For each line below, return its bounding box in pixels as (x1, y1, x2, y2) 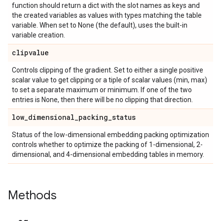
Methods (8, 188, 57, 203)
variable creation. (12, 31, 65, 39)
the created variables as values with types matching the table (12, 11, 202, 19)
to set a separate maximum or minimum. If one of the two (12, 86, 192, 94)
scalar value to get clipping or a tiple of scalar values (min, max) (12, 76, 207, 84)
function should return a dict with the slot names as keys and (12, 1, 200, 9)
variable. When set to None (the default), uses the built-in (12, 21, 187, 29)
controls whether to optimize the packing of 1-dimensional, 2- (12, 141, 203, 148)
